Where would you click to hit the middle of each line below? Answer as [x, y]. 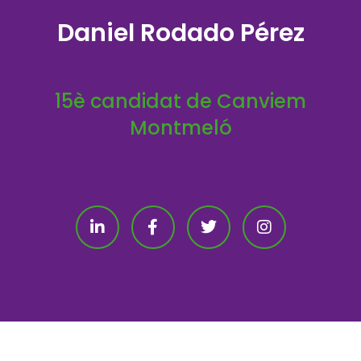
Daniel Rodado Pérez [180, 33]
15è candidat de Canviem [180, 101]
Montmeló [180, 128]
